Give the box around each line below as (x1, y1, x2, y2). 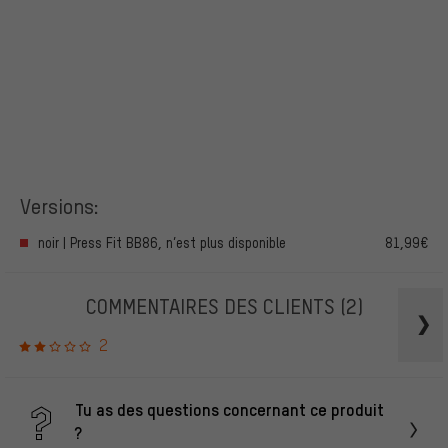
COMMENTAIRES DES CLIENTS (85, 292, 340, 320)
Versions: (20, 191, 99, 219)
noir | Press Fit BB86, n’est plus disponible (38, 234, 286, 252)
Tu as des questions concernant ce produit (75, 398, 384, 421)
